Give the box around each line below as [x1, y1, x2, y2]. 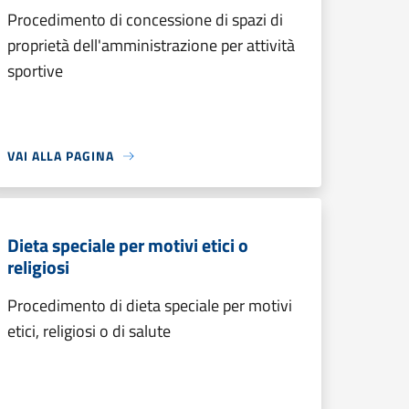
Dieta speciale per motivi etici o [7, 231, 248, 259]
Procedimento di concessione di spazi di [7, 7, 283, 32]
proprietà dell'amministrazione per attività [7, 33, 295, 58]
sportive [7, 58, 63, 83]
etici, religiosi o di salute [7, 319, 171, 343]
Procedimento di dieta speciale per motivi [7, 293, 292, 318]
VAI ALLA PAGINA [7, 146, 114, 165]
